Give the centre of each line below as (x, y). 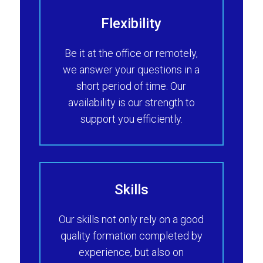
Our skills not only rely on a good (131, 219)
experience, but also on (131, 252)
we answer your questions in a (131, 70)
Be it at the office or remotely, (131, 53)
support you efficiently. (131, 119)
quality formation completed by (131, 235)
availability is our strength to (131, 103)
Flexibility (131, 24)
